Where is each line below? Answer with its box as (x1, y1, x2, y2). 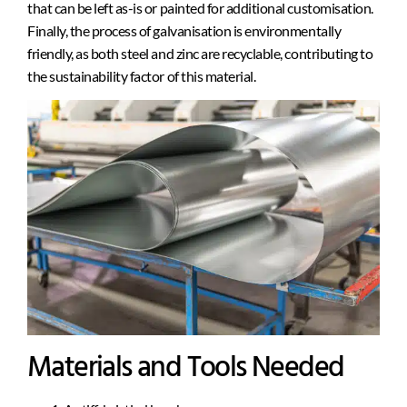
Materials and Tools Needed (27, 345, 344, 392)
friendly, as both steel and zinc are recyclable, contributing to (27, 44, 373, 62)
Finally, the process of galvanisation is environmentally (27, 21, 342, 39)
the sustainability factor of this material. (27, 66, 256, 84)
